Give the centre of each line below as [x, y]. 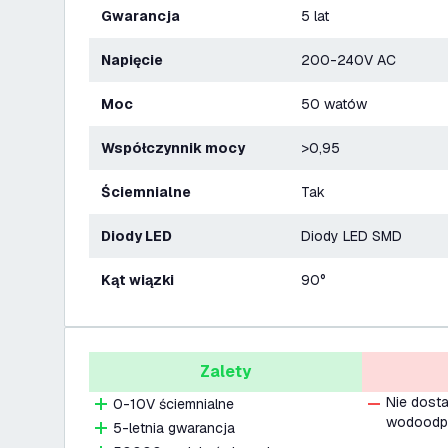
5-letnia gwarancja [174, 428]
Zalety [225, 371]
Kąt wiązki [142, 280]
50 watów [334, 104]
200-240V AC [348, 60]
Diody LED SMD [351, 236]
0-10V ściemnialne [173, 404]
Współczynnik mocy [179, 148]
